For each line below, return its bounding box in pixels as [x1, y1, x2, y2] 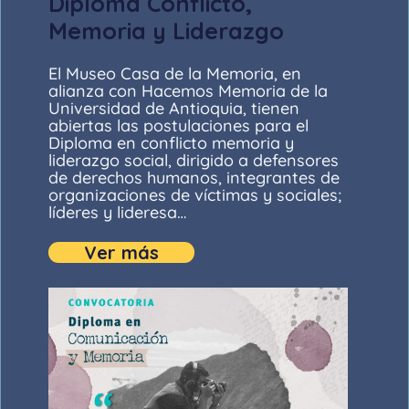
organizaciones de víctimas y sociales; [48, 184, 342, 206]
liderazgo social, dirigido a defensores [48, 150, 340, 172]
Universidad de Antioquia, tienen [48, 98, 300, 120]
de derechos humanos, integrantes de [48, 167, 341, 189]
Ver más [84, 241, 160, 265]
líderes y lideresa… [48, 202, 187, 224]
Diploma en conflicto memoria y [48, 132, 295, 154]
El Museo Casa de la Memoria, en [48, 63, 302, 85]
